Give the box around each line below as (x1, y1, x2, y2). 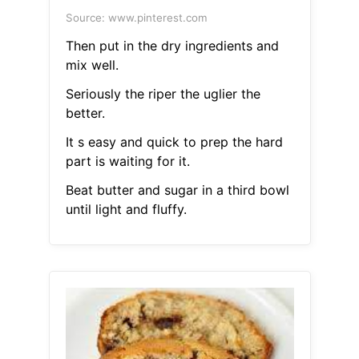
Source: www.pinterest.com (65, 11, 208, 25)
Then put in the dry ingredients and (65, 38, 279, 54)
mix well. (65, 57, 119, 74)
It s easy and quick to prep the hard (65, 134, 283, 151)
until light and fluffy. (65, 201, 187, 218)
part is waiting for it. (65, 153, 190, 170)
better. (65, 105, 105, 122)
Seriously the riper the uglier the (65, 86, 260, 103)
